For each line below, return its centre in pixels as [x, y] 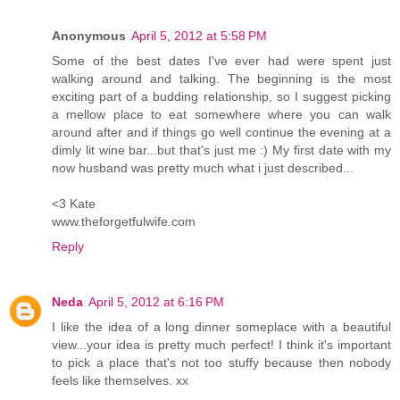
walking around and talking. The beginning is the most [221, 78]
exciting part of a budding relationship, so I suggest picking [221, 96]
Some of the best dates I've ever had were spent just [221, 60]
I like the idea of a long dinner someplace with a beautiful [221, 326]
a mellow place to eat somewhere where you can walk [221, 114]
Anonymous [89, 35]
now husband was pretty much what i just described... [203, 167]
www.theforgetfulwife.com [124, 221]
